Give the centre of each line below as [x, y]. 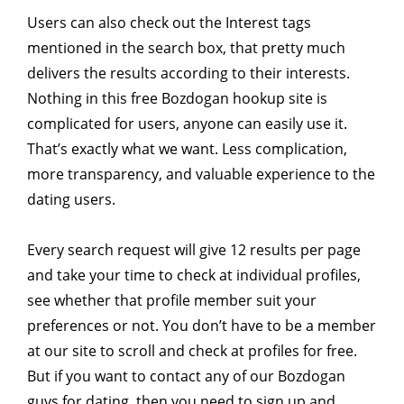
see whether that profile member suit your [172, 300]
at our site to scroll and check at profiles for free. [192, 350]
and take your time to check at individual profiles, [194, 275]
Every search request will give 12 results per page [194, 249]
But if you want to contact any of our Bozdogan [186, 376]
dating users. [71, 199]
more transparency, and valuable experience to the [201, 174]
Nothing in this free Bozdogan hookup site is [177, 98]
